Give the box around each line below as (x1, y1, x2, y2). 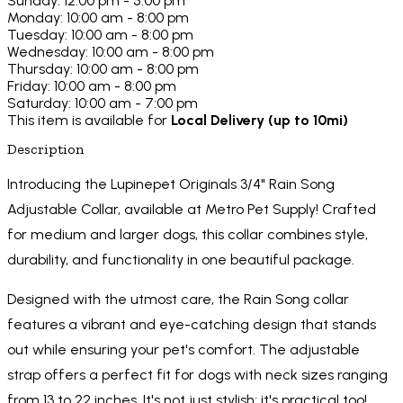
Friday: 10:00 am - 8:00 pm (7, 77, 176, 95)
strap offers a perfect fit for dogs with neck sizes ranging (7, 366, 388, 384)
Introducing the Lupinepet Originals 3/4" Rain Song (7, 175, 335, 193)
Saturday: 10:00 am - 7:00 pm (7, 94, 198, 112)
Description (7, 140, 84, 158)
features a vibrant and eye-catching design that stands (7, 316, 376, 334)
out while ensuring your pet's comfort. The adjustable (7, 341, 360, 359)
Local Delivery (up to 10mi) (171, 112, 348, 130)
